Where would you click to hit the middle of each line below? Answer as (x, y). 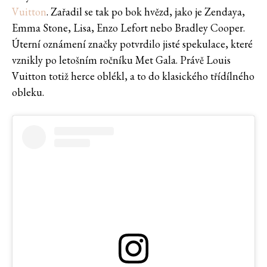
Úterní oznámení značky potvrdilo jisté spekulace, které (132, 44)
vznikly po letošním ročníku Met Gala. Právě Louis (121, 60)
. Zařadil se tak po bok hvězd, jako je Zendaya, (146, 12)
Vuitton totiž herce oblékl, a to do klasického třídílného (133, 76)
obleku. (28, 92)
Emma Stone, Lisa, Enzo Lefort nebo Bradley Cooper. (128, 28)
